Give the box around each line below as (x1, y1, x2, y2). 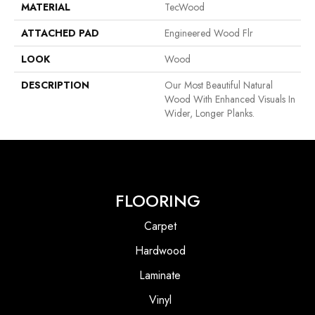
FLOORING (115, 188, 200, 213)
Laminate (139, 266, 181, 283)
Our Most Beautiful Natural (165, 77, 273, 92)
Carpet (143, 217, 176, 234)
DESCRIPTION (21, 77, 89, 92)
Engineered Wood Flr (165, 25, 253, 40)
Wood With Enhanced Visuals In (165, 91, 295, 106)
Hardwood (134, 242, 186, 259)
